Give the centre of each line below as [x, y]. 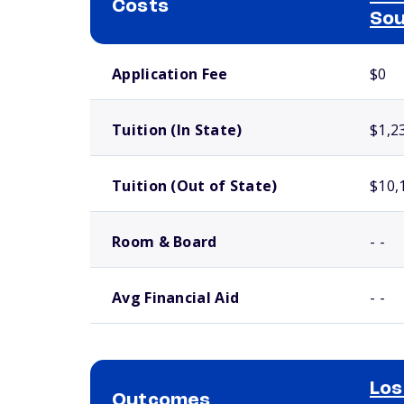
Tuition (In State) [177, 130]
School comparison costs [144, 51]
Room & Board [165, 242]
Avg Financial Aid [176, 298]
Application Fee [170, 74]
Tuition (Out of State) [195, 186]
